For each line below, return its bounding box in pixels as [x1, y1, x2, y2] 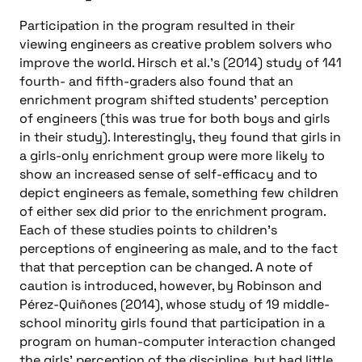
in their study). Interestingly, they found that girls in [19, 128, 341, 145]
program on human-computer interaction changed [19, 332, 335, 350]
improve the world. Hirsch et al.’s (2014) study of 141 [19, 53, 342, 71]
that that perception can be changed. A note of [19, 258, 313, 276]
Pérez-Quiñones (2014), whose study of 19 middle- [19, 295, 330, 313]
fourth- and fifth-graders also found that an [19, 72, 293, 90]
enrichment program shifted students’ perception [19, 90, 329, 108]
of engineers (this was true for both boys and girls [19, 109, 330, 127]
